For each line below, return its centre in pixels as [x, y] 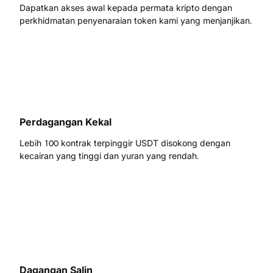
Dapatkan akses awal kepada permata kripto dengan [126, 8]
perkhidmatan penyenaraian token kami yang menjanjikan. [136, 20]
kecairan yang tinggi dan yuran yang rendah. [109, 156]
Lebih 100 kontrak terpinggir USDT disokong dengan [125, 143]
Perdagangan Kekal [66, 122]
